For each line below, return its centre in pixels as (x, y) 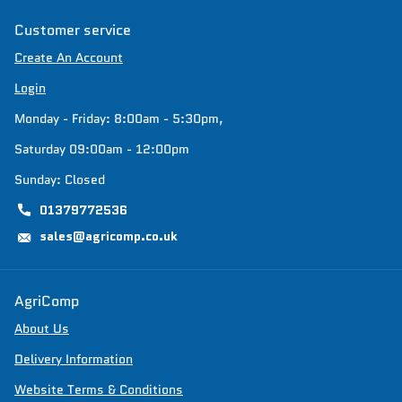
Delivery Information (74, 358)
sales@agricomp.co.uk (109, 236)
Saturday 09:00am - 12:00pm (102, 149)
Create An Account (69, 58)
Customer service (73, 31)
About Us (42, 328)
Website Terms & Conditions (99, 389)
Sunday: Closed (60, 180)
